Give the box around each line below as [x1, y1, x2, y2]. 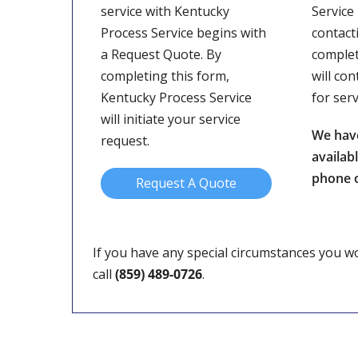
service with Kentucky [101, 2, 229, 20]
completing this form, [101, 67, 229, 85]
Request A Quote [136, 174, 237, 192]
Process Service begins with [101, 24, 266, 42]
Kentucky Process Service [101, 89, 252, 106]
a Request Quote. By [101, 46, 221, 63]
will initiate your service [101, 110, 241, 128]
